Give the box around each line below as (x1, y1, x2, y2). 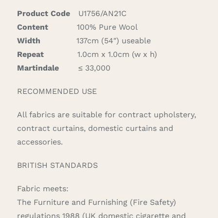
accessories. (17, 137, 63, 147)
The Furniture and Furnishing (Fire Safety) (17, 198, 176, 207)
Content (17, 22, 48, 32)
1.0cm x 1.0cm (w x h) (65, 50, 157, 59)
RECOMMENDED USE (17, 87, 97, 96)
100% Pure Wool (69, 22, 138, 32)
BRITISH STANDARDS (17, 161, 98, 170)
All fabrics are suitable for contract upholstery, (17, 110, 196, 120)
